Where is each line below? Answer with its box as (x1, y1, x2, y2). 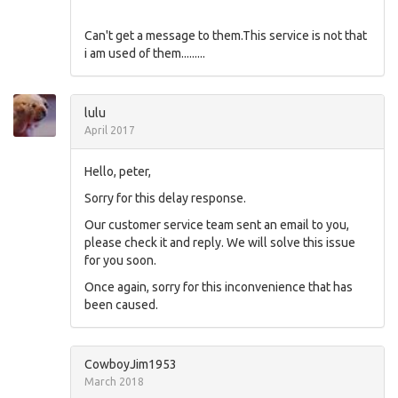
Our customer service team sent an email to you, (84, 217, 349, 232)
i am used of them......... (84, 45, 205, 60)
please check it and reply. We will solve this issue (84, 235, 355, 250)
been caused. (84, 297, 158, 312)
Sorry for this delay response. (84, 190, 246, 205)
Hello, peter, (84, 163, 151, 179)
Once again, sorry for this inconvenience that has (84, 279, 353, 294)
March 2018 (84, 375, 144, 387)
